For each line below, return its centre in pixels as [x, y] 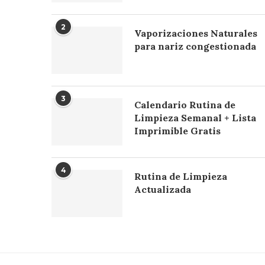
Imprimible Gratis [177, 130]
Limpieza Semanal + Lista [195, 117]
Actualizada [163, 189]
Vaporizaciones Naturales [196, 33]
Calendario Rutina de [185, 104]
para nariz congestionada [195, 46]
